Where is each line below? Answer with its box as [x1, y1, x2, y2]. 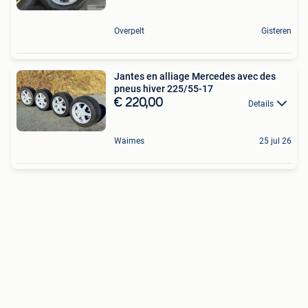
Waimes [114, 136, 144, 146]
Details [248, 98, 274, 109]
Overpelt [114, 25, 144, 36]
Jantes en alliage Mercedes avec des [114, 70, 276, 82]
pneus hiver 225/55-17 [114, 82, 213, 94]
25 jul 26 [259, 136, 291, 146]
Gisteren [261, 25, 291, 36]
